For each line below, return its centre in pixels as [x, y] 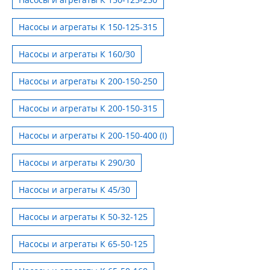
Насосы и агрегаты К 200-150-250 [88, 81]
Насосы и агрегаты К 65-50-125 [83, 243]
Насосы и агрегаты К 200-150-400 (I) [93, 135]
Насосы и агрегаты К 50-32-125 [83, 216]
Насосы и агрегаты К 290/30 [77, 162]
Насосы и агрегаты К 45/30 [74, 189]
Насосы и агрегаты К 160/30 [77, 54]
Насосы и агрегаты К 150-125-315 [88, 27]
